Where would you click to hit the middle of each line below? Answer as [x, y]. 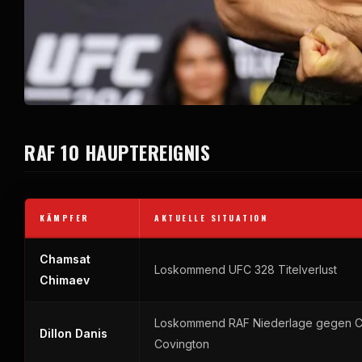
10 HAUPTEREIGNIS [133, 152]
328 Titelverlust [294, 270]
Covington [182, 344]
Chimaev [65, 280]
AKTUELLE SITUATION [211, 218]
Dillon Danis [74, 334]
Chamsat [65, 259]
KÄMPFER [65, 218]
